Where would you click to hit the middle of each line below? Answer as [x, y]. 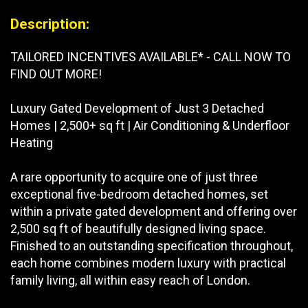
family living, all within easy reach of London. [130, 280]
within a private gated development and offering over [154, 211]
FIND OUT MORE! [56, 74]
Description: [50, 23]
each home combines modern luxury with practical [148, 263]
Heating [32, 142]
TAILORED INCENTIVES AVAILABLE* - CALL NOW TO [151, 56]
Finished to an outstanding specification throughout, [152, 245]
